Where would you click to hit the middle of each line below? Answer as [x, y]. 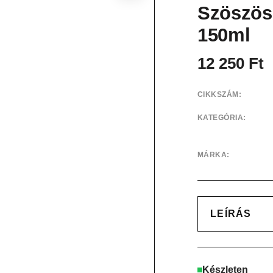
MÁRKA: [214, 155]
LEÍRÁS [231, 214]
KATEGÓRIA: [222, 118]
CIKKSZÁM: [220, 94]
